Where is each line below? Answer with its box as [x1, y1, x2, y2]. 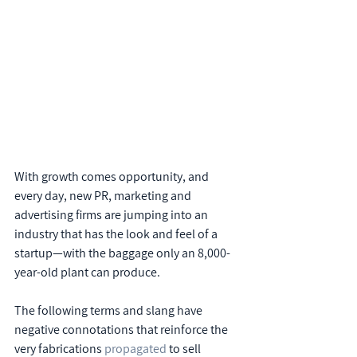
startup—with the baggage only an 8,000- [14, 245, 230, 261]
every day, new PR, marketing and [14, 187, 194, 204]
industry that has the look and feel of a [14, 226, 220, 242]
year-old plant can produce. [14, 264, 160, 280]
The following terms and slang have [14, 302, 205, 319]
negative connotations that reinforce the [14, 321, 230, 338]
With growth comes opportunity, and [14, 168, 211, 185]
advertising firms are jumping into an [14, 206, 210, 223]
